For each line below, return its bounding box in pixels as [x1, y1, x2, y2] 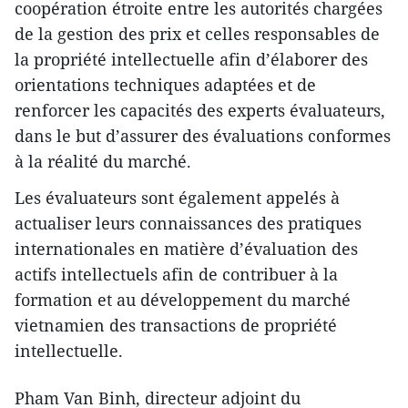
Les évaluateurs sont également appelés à [15, 187, 340, 209]
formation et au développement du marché [15, 289, 351, 311]
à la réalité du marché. [15, 150, 191, 173]
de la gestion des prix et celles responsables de [15, 23, 380, 46]
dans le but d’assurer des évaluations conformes [15, 125, 391, 148]
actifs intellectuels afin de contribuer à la [15, 263, 338, 286]
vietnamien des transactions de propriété [15, 314, 337, 337]
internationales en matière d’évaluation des [15, 238, 358, 260]
